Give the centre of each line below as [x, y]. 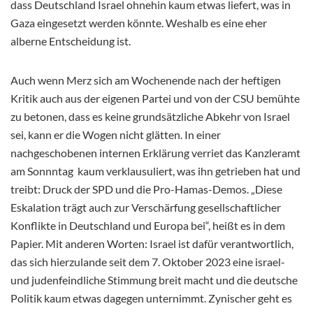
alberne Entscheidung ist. [71, 41]
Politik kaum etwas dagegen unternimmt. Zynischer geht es [151, 298]
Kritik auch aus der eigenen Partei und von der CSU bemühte [155, 98]
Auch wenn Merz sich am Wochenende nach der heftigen [146, 80]
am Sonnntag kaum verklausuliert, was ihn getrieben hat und [155, 170]
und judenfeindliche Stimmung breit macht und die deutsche [154, 279]
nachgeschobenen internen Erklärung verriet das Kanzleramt [155, 152]
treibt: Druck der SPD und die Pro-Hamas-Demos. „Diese [146, 189]
